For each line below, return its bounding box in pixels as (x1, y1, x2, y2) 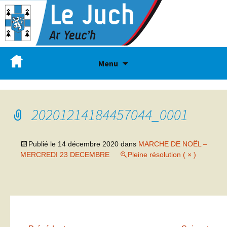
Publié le (28, 140, 58, 148)
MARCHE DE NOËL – (138, 140, 207, 148)
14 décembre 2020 (58, 140, 119, 148)
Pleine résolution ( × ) (128, 150, 196, 159)
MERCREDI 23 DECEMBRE (20, 150, 109, 159)
